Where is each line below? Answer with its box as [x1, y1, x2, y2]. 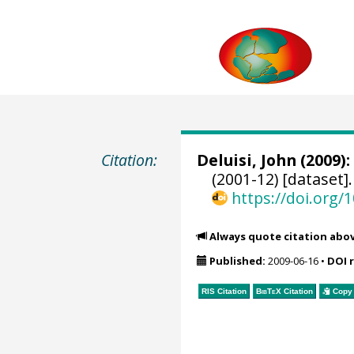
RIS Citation [201, 286, 247, 296]
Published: [209, 254, 265, 269]
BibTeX [255, 286, 281, 296]
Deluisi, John [196, 149, 296, 171]
